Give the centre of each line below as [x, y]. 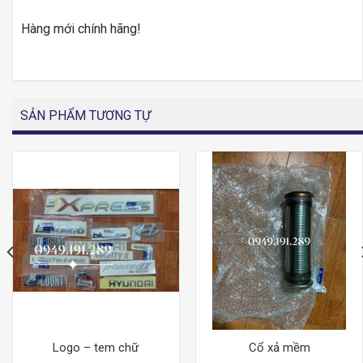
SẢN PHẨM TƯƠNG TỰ [85, 115]
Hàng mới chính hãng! [81, 29]
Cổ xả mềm [279, 347]
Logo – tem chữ [96, 347]
